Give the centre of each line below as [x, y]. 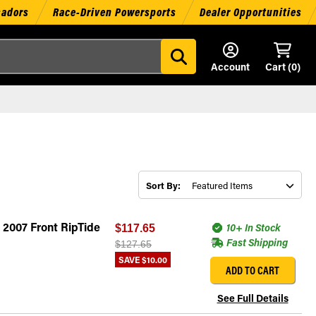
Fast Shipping [256, 242]
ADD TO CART [253, 270]
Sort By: [163, 185]
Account [230, 67]
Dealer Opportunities [251, 12]
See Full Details [253, 298]
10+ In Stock [252, 227]
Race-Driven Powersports [115, 12]
